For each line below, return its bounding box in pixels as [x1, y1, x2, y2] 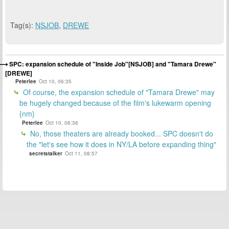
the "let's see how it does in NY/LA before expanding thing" [27, 139, 216, 149]
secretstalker [29, 149, 62, 157]
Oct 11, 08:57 [65, 149, 98, 157]
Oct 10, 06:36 [45, 119, 78, 126]
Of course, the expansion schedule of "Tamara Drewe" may [21, 86, 215, 97]
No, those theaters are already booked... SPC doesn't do [28, 128, 213, 139]
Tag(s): [10, 20, 35, 31]
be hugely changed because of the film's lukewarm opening [19, 97, 211, 108]
